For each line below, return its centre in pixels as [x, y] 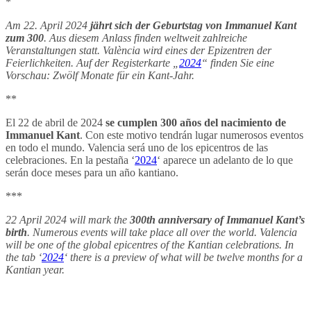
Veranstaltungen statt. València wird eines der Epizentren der [138, 50]
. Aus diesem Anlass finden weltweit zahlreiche [145, 37]
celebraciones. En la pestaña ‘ [70, 160]
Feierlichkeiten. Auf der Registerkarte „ [92, 62]
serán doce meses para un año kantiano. [92, 172]
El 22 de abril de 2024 [56, 122]
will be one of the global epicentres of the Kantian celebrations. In [150, 244]
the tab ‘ [24, 257]
